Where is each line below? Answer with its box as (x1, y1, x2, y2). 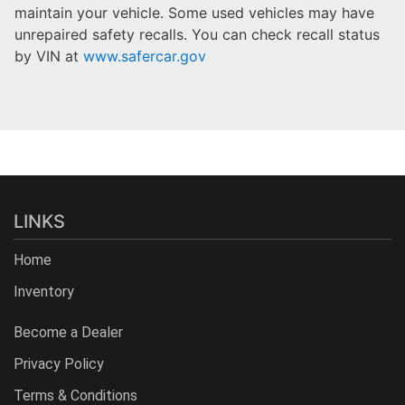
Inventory (14, 282, 74, 300)
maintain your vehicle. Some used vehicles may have (14, 3, 374, 22)
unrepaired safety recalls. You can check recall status (14, 24, 380, 43)
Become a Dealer (14, 323, 123, 341)
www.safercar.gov (83, 46, 206, 65)
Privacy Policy (14, 354, 104, 372)
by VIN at (14, 46, 83, 65)
